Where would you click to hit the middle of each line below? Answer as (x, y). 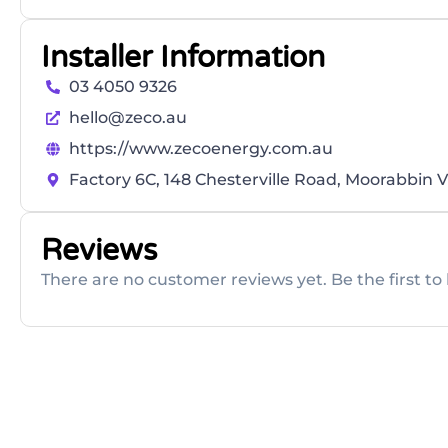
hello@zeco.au (127, 118)
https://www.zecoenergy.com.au (200, 149)
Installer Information (183, 58)
